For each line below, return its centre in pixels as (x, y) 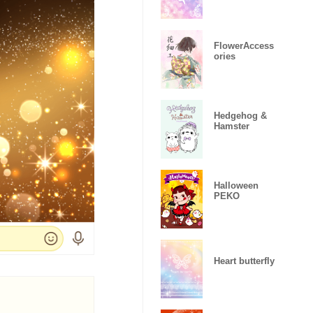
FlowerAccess (244, 46)
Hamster (232, 126)
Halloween (236, 185)
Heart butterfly (244, 261)
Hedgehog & (240, 116)
